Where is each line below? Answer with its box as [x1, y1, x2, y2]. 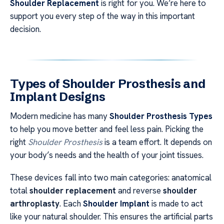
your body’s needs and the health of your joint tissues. [10, 149, 203, 161]
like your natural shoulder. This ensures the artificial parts [10, 210, 213, 222]
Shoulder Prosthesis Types [109, 110, 212, 122]
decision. [10, 23, 41, 35]
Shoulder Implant [83, 197, 149, 209]
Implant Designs [10, 89, 105, 104]
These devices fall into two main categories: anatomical [10, 171, 211, 183]
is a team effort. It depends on [102, 136, 212, 148]
